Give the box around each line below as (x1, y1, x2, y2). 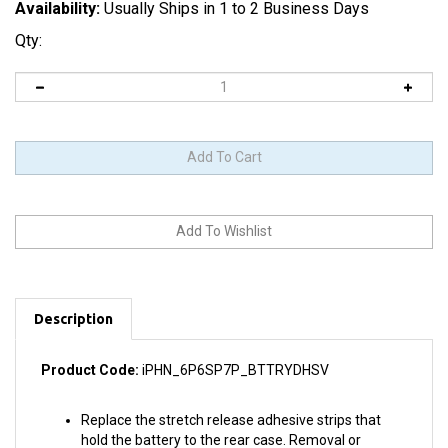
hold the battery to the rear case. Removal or (81, 410, 361, 426)
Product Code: (41, 340, 139, 356)
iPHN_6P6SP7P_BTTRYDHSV (139, 340, 329, 356)
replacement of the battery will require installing (81, 430, 382, 446)
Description (34, 289, 113, 305)
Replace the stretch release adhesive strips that (81, 390, 381, 406)
